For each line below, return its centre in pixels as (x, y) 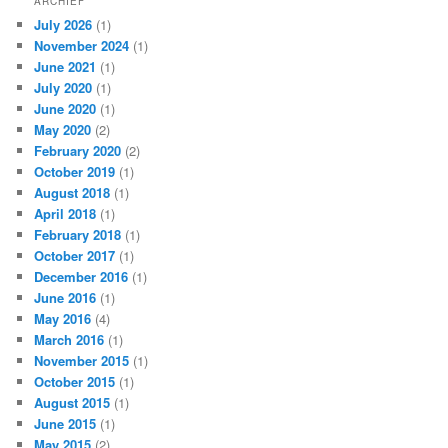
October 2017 (75, 256)
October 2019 (75, 172)
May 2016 (63, 319)
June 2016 (65, 298)
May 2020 (63, 130)
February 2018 (78, 235)
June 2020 (65, 109)
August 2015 (72, 403)
